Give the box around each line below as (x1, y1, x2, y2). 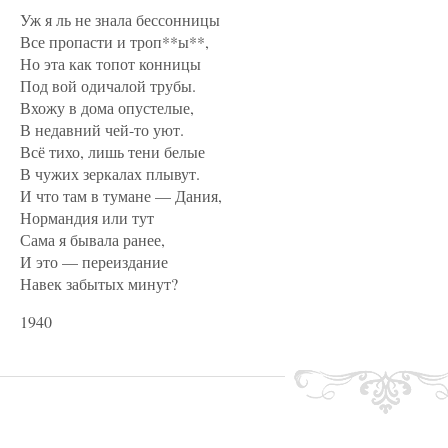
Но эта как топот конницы (20, 53, 201, 74)
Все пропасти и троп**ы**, (20, 31, 209, 52)
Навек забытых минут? (20, 273, 178, 294)
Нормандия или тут (20, 207, 154, 228)
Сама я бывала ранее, (20, 229, 165, 250)
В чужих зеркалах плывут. (20, 163, 200, 184)
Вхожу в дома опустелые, (20, 97, 194, 118)
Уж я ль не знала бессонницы (20, 9, 220, 30)
